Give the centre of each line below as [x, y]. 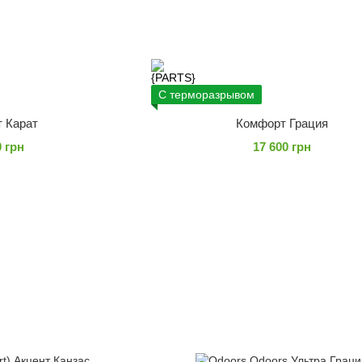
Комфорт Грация [282, 124]
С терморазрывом [206, 95]
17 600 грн [282, 147]
